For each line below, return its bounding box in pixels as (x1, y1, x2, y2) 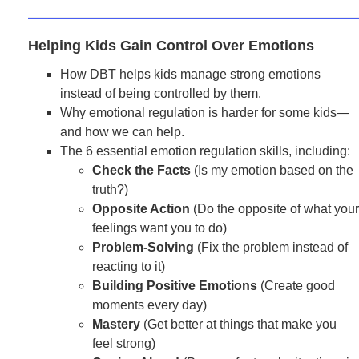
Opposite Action (92, 202, 190, 216)
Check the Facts (92, 163, 191, 177)
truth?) (92, 183, 128, 196)
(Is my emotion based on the (191, 163, 353, 177)
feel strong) (92, 337, 155, 350)
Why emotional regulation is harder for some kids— (60, 106, 349, 119)
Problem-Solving (92, 240, 194, 254)
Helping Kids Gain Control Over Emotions (28, 38, 314, 54)
